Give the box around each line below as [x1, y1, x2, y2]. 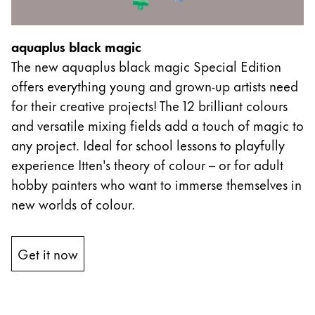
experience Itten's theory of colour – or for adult [11, 153, 283, 174]
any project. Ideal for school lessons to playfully [11, 134, 285, 155]
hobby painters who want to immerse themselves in [11, 173, 302, 194]
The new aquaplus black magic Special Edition [11, 55, 281, 76]
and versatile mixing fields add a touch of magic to [11, 114, 304, 135]
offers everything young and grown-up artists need [11, 75, 298, 96]
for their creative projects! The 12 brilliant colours [11, 94, 288, 115]
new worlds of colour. [11, 193, 135, 214]
